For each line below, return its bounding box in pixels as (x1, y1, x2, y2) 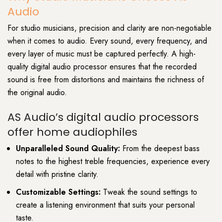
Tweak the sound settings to (101, 186, 197, 198)
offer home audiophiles (7, 124, 137, 140)
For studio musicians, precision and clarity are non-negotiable (7, 22, 212, 34)
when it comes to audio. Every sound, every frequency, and (7, 35, 207, 47)
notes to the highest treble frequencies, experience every (16, 155, 210, 167)
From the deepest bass (122, 142, 200, 154)
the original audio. (7, 87, 67, 99)
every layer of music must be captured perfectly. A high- (7, 48, 196, 60)
